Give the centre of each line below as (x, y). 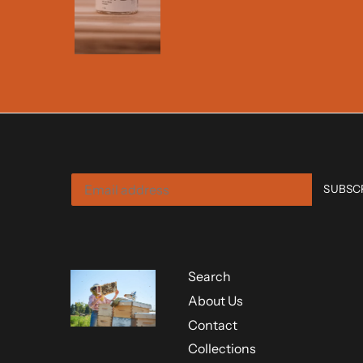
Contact (213, 325)
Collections (222, 349)
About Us (216, 300)
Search (210, 277)
